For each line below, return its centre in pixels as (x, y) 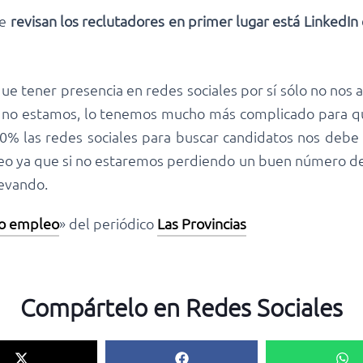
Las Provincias (202, 224)
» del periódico (108, 224)
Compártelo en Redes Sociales (181, 308)
